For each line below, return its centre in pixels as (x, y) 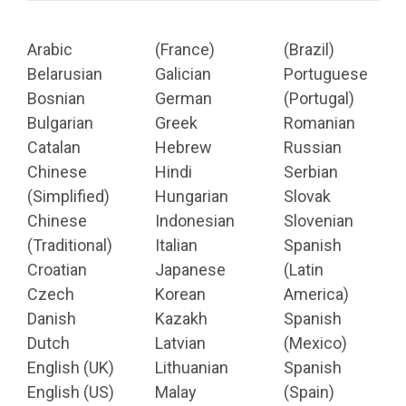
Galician (184, 73)
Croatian (57, 269)
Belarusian (65, 73)
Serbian (310, 171)
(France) (185, 49)
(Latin (303, 269)
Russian (312, 147)
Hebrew (184, 147)
